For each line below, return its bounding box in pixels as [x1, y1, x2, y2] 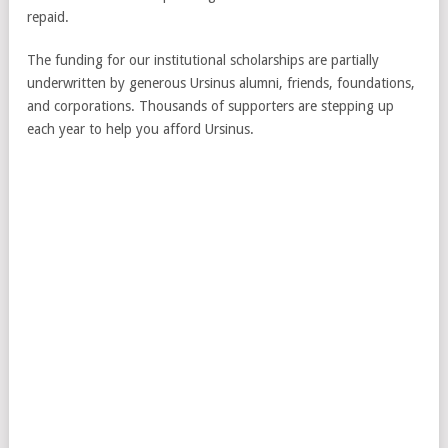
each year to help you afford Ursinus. [27, 120, 254, 137]
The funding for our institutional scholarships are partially [27, 51, 379, 68]
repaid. [27, 8, 69, 25]
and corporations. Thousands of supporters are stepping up [27, 97, 394, 114]
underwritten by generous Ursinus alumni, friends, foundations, [27, 74, 415, 91]
